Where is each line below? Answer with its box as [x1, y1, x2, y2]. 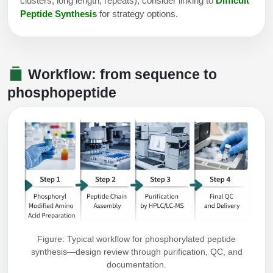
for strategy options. [97, 9, 178, 19]
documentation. [107, 260, 166, 270]
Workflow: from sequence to [24, 66, 217, 83]
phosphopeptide [7, 84, 116, 101]
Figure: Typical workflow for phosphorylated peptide [37, 234, 236, 244]
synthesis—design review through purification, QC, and [30, 247, 243, 257]
